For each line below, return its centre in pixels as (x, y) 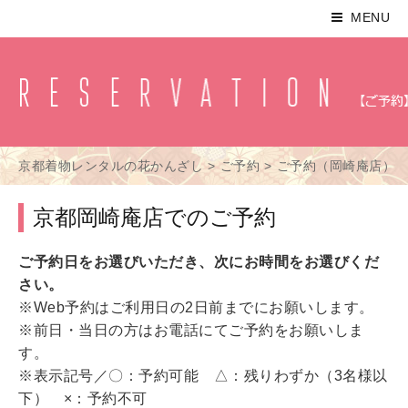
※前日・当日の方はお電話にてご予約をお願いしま (191, 330)
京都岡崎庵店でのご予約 (154, 217)
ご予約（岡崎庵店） (336, 165)
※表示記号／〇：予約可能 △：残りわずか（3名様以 (203, 375)
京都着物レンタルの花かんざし (111, 165)
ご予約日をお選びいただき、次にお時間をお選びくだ (199, 261)
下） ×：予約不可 (83, 398)
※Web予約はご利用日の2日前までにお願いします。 (196, 307)
